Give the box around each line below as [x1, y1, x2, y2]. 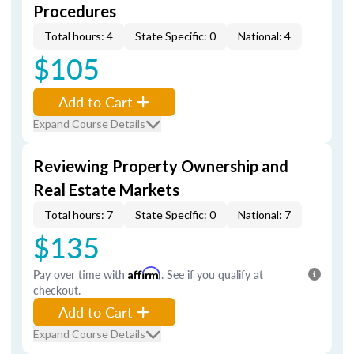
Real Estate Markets [33, 180, 179, 199]
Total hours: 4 [44, 29, 113, 43]
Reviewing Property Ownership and [33, 156, 288, 175]
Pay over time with [33, 266, 128, 282]
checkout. [33, 282, 81, 298]
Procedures [33, 2, 116, 21]
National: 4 [238, 29, 291, 43]
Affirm [128, 266, 161, 280]
